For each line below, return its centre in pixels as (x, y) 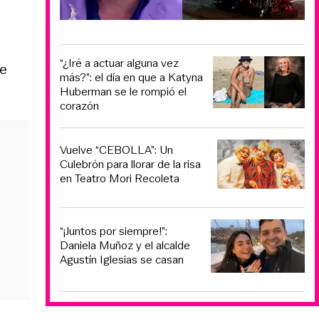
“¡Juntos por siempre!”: (114, 231)
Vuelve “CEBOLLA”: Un (116, 150)
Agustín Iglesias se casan (122, 260)
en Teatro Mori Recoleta (120, 179)
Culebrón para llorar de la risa (130, 164)
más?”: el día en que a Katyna (131, 78)
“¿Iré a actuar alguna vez (119, 63)
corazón (79, 106)
